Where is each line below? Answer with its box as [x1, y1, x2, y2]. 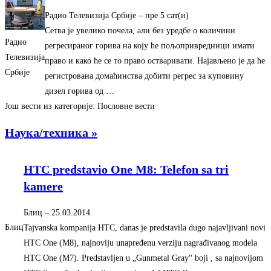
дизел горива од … [45, 87, 114, 96]
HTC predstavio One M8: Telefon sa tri [24, 162, 229, 176]
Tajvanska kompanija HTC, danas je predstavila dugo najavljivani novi [24, 223, 266, 232]
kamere [24, 179, 63, 193]
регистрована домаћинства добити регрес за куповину [45, 71, 244, 81]
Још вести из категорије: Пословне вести [5, 102, 155, 111]
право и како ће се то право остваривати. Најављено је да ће [45, 56, 265, 66]
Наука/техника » [5, 125, 97, 139]
